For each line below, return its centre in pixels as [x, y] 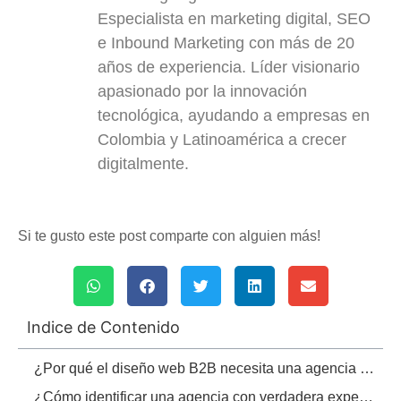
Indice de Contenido [103, 328]
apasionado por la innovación [202, 91]
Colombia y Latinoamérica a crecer [222, 139]
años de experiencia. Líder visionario [229, 67]
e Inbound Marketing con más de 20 [226, 43]
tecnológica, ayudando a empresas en [234, 115]
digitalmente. [143, 163]
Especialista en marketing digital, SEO [234, 18]
